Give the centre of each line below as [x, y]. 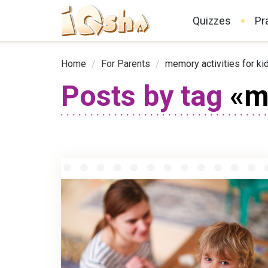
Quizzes [212, 21]
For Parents [126, 64]
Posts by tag [142, 96]
